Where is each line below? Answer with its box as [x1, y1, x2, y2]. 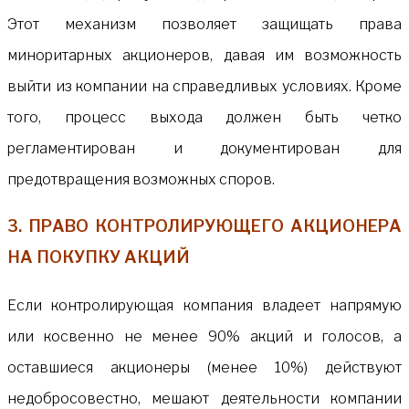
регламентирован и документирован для [7, 139, 402, 157]
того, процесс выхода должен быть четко [7, 108, 402, 126]
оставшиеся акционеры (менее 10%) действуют [7, 358, 402, 376]
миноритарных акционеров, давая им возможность [7, 46, 402, 64]
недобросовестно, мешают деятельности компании [7, 389, 402, 407]
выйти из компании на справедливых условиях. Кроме [7, 77, 402, 95]
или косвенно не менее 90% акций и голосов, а [7, 327, 402, 345]
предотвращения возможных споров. [7, 170, 275, 188]
